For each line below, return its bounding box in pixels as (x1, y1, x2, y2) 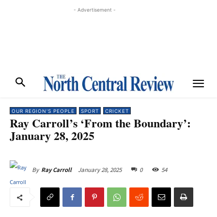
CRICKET (105, 108, 129, 114)
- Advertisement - (73, 7, 116, 13)
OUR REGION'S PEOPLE (12, 108, 75, 114)
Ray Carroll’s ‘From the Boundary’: (10, 114, 191, 131)
